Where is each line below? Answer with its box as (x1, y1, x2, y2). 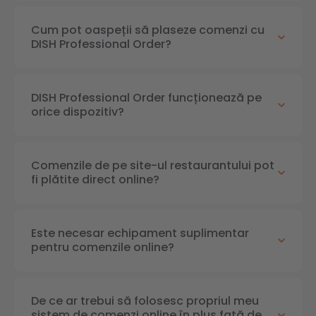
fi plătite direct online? (31, 171, 159, 188)
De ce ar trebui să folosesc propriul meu (31, 293, 259, 309)
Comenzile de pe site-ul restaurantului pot (31, 157, 274, 174)
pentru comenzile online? (31, 239, 174, 255)
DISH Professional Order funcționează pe (31, 90, 262, 106)
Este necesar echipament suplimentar (31, 225, 249, 241)
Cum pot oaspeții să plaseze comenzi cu (31, 22, 265, 38)
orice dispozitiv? (31, 104, 124, 120)
